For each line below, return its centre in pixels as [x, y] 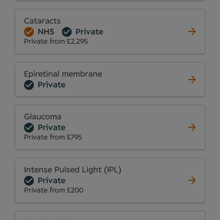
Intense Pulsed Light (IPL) [73, 170]
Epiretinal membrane [63, 74]
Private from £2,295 [56, 42]
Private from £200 [54, 191]
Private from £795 [53, 138]
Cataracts [42, 21]
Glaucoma [43, 117]
